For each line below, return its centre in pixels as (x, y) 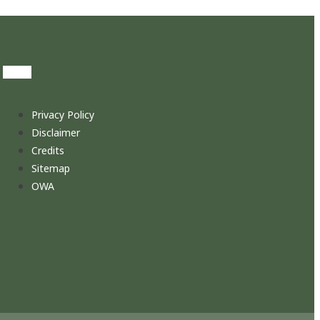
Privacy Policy (63, 114)
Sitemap (51, 168)
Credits (48, 150)
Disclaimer (56, 132)
